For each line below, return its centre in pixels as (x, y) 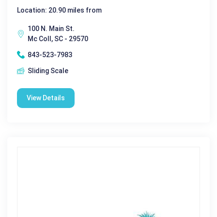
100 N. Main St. (51, 28)
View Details (46, 98)
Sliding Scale (48, 70)
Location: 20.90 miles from (59, 10)
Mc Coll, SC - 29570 (58, 39)
